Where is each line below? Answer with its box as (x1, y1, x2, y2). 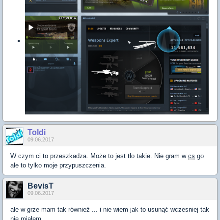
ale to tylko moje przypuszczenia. (10, 162, 106, 169)
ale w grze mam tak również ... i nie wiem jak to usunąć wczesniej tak (10, 206, 209, 213)
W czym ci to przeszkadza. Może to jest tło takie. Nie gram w (10, 152, 188, 160)
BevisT (27, 182, 54, 190)
